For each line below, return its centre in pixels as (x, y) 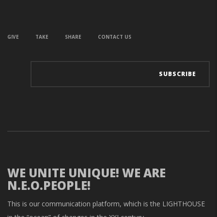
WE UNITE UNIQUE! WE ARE (86, 172)
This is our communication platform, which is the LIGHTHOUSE (106, 204)
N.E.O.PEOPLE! (49, 185)
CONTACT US (115, 37)
